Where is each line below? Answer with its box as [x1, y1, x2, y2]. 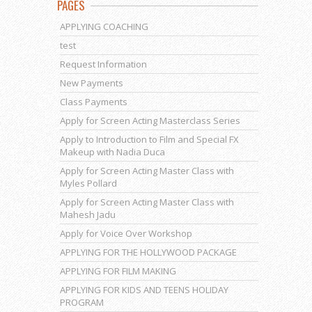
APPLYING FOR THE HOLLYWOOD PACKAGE [60, 246, 237, 258]
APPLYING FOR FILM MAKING [60, 265, 176, 277]
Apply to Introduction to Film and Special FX [60, 133, 239, 146]
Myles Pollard [60, 177, 117, 189]
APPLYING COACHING [60, 20, 148, 33]
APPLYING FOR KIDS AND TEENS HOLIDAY [60, 283, 228, 296]
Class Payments [60, 95, 127, 108]
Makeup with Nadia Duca [60, 146, 165, 158]
